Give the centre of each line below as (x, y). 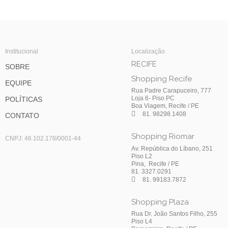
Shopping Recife (161, 79)
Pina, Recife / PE (155, 164)
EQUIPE (18, 83)
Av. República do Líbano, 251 (172, 149)
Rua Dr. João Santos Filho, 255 (174, 214)
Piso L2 (141, 156)
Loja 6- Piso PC (153, 98)
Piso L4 (141, 222)
